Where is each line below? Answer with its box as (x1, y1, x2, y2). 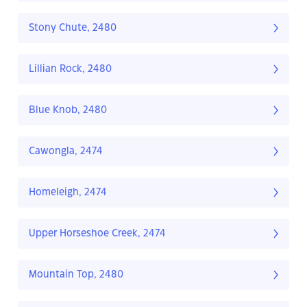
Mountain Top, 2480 (29, 270, 123, 280)
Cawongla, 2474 (29, 147, 103, 157)
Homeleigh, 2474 (29, 188, 107, 198)
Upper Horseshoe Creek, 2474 (29, 229, 166, 239)
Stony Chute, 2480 (29, 23, 116, 34)
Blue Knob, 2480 (29, 106, 107, 116)
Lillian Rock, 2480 (29, 64, 112, 75)
